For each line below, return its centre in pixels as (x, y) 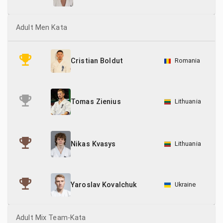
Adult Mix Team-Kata (51, 218)
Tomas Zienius (96, 102)
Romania (187, 60)
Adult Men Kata (42, 28)
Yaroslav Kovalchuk (104, 185)
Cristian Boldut (97, 61)
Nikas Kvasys (93, 144)
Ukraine (185, 184)
